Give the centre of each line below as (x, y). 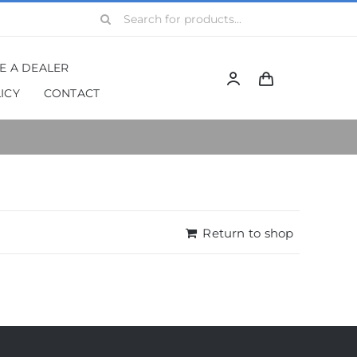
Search (109, 12)
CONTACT (72, 93)
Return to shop (248, 233)
